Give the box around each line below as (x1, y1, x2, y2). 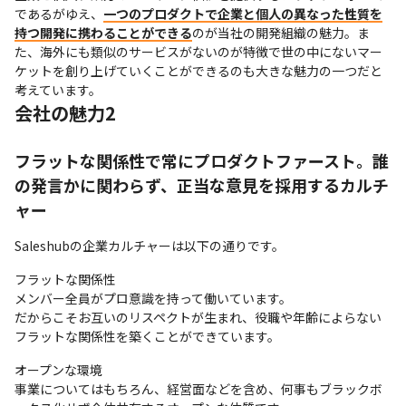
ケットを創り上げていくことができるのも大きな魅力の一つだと (14, 61, 382, 80)
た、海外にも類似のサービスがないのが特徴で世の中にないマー (14, 42, 382, 61)
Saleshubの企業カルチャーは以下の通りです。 (14, 236, 285, 255)
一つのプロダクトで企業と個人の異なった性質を (103, 4, 382, 23)
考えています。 (14, 80, 101, 99)
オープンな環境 (14, 360, 102, 379)
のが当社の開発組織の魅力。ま (192, 23, 370, 42)
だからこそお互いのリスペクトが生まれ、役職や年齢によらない (14, 307, 382, 326)
